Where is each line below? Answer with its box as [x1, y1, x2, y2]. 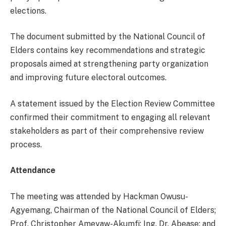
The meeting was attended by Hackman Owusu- [10, 191, 188, 201]
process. [10, 139, 42, 149]
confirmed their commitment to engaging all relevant [10, 112, 210, 122]
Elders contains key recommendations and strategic [10, 45, 205, 55]
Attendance [10, 165, 55, 176]
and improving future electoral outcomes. [10, 73, 166, 83]
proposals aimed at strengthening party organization [10, 59, 208, 69]
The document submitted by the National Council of [10, 32, 205, 42]
